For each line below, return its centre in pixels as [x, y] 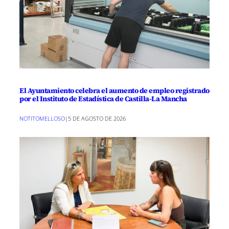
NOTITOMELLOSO [42, 118]
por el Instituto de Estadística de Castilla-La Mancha [103, 98]
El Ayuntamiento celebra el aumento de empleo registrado [114, 90]
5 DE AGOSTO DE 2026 [97, 118]
